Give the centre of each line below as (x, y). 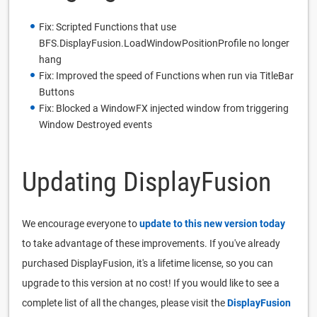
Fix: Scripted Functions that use (108, 27)
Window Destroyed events (96, 124)
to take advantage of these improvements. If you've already (151, 243)
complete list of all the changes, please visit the (125, 302)
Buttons (57, 92)
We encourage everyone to (81, 223)
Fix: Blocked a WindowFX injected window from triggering (164, 108)
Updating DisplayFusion (146, 181)
